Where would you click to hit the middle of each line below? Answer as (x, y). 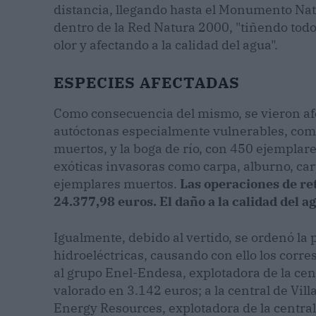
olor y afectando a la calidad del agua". (166, 45)
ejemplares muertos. (115, 184)
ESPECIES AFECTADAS (147, 83)
